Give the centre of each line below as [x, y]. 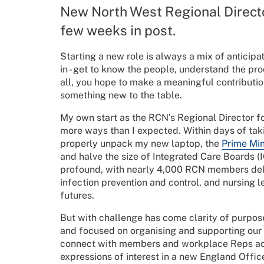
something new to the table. [121, 95]
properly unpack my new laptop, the [141, 144]
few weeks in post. [118, 30]
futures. [77, 196]
